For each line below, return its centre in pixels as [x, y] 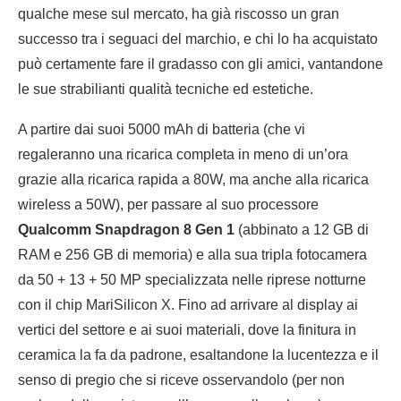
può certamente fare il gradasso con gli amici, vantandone [200, 64]
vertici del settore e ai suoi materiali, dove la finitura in [187, 330]
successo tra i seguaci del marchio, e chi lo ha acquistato [198, 39]
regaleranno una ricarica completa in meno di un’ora [183, 155]
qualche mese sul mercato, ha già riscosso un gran [179, 14]
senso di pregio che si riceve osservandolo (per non [181, 380]
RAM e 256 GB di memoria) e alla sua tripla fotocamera [192, 255]
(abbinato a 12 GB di [302, 230]
